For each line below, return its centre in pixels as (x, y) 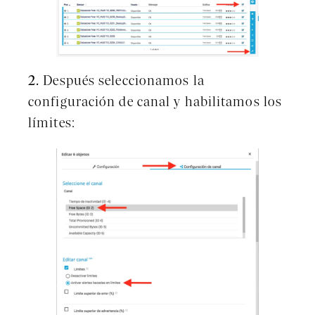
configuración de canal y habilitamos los (155, 103)
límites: (52, 124)
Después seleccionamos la (122, 82)
